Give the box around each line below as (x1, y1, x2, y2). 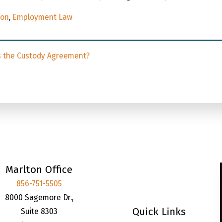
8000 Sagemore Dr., (4, 193, 73, 203)
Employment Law (12, 12, 73, 22)
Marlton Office (5, 164, 73, 176)
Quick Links (132, 205, 186, 218)
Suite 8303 (20, 207, 57, 217)
